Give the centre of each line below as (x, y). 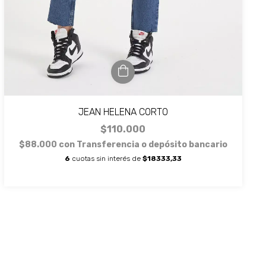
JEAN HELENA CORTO (123, 112)
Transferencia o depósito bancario (152, 144)
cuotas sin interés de (106, 158)
